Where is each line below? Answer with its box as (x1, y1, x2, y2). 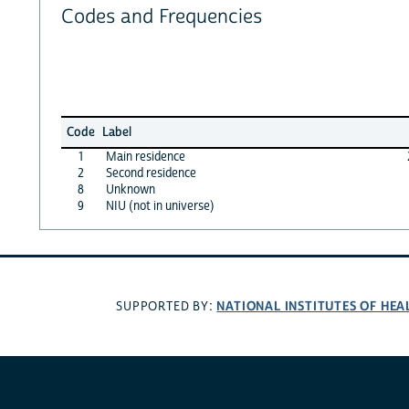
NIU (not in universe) (105, 197, 215, 215)
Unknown (105, 181, 155, 198)
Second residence (105, 164, 196, 182)
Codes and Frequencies (60, 5, 262, 30)
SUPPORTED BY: (116, 299, 217, 316)
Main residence (105, 148, 185, 165)
